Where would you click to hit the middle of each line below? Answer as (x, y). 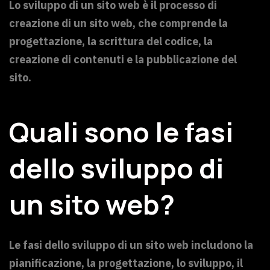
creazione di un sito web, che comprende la (118, 24)
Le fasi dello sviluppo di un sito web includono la (131, 245)
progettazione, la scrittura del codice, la (111, 42)
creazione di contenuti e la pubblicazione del (123, 60)
